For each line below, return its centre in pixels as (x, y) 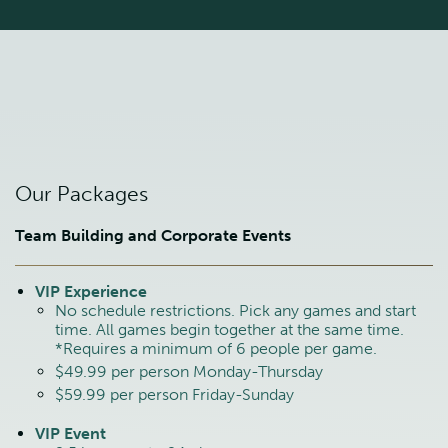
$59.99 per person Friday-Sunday (174, 395)
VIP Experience (91, 292)
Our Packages (81, 194)
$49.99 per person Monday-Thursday (189, 372)
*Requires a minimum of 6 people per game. (216, 349)
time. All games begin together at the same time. (229, 330)
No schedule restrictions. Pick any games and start (235, 311)
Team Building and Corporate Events (153, 236)
